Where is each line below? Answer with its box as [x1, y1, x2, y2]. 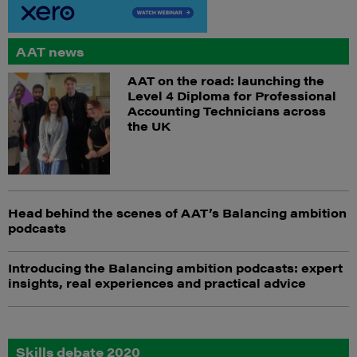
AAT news [16, 41, 84, 61]
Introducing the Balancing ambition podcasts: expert [8, 259, 343, 277]
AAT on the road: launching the [127, 71, 324, 88]
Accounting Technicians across [127, 101, 326, 119]
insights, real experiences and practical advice [8, 274, 306, 292]
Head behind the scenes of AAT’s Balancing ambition [8, 204, 347, 222]
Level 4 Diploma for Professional [127, 86, 336, 104]
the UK [127, 116, 174, 134]
